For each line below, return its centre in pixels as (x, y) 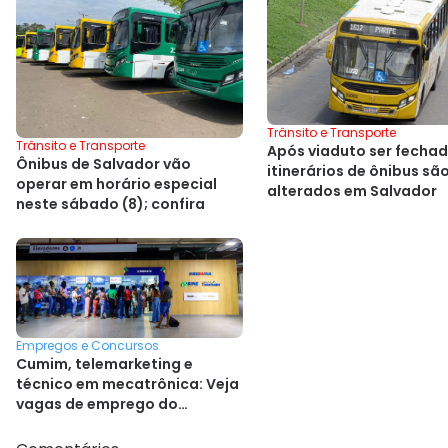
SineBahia (52, 424)
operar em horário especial (116, 183)
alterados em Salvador (352, 191)
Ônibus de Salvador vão (103, 163)
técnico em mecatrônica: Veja (127, 384)
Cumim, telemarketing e (104, 364)
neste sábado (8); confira (110, 203)
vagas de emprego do (97, 404)
